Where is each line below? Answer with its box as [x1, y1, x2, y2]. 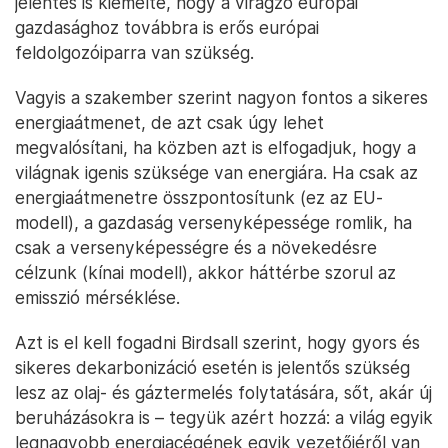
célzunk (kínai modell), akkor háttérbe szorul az [15, 261, 396, 283]
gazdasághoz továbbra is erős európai [15, 16, 319, 38]
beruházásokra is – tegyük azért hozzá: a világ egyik [15, 406, 433, 428]
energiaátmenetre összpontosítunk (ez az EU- [15, 186, 383, 208]
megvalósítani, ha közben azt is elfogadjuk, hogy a [15, 136, 416, 158]
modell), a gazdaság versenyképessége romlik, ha [15, 211, 412, 233]
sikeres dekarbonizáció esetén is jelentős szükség [15, 356, 410, 378]
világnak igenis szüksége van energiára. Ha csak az [15, 161, 418, 183]
